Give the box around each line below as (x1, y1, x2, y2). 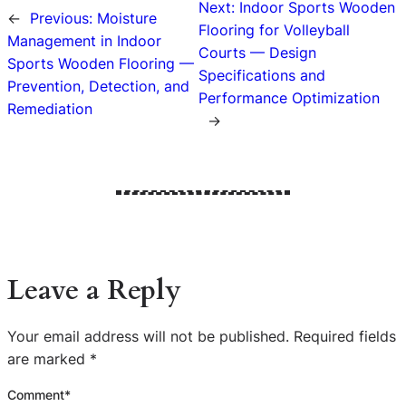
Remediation (7, 100, 92, 119)
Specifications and (198, 65, 325, 84)
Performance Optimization (198, 88, 380, 107)
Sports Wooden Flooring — (7, 54, 194, 73)
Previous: (30, 9, 97, 28)
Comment (7, 386, 64, 402)
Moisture (97, 9, 157, 28)
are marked (7, 349, 90, 368)
